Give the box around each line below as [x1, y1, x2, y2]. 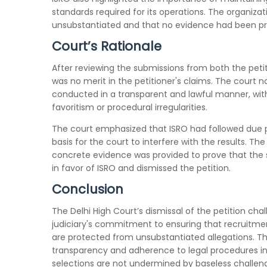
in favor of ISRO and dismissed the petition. [52, 162, 231, 174]
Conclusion [52, 181, 123, 198]
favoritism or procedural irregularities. [52, 101, 207, 113]
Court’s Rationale [52, 38, 162, 55]
